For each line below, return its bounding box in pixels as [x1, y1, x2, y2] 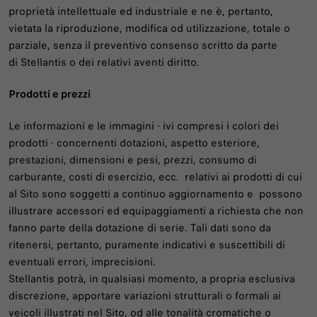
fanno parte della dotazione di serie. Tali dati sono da [8, 220, 271, 236]
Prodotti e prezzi [8, 86, 91, 103]
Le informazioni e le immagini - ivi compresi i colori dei [8, 118, 279, 134]
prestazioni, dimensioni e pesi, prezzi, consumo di [8, 152, 257, 168]
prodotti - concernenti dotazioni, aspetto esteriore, [8, 135, 260, 151]
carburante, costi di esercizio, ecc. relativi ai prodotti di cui [8, 169, 302, 185]
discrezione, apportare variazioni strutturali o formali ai [8, 288, 281, 304]
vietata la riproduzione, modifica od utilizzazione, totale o [8, 20, 290, 36]
